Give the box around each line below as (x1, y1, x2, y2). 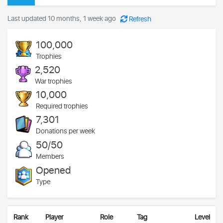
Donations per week (36, 125, 95, 136)
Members (36, 151, 64, 162)
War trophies (35, 76, 72, 87)
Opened (36, 163, 71, 178)
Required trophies (36, 101, 88, 111)
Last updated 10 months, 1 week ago (7, 13, 116, 24)
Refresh (129, 13, 151, 24)
